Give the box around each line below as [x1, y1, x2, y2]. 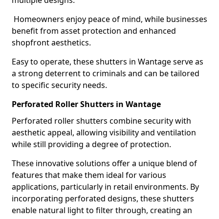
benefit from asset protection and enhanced [12, 25, 176, 36]
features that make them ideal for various [12, 170, 166, 180]
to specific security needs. [12, 80, 107, 90]
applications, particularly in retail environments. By [12, 181, 199, 192]
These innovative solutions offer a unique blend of [12, 158, 197, 169]
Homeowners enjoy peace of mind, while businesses [12, 14, 207, 24]
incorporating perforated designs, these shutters [12, 193, 194, 204]
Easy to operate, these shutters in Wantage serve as [12, 56, 203, 67]
